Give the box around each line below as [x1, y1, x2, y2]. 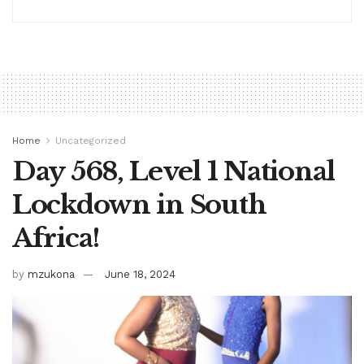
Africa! [12, 221, 101, 254]
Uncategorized [55, 134, 126, 146]
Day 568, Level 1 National [12, 154, 335, 188]
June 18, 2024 [105, 267, 175, 280]
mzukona [28, 267, 75, 280]
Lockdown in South [12, 188, 266, 221]
